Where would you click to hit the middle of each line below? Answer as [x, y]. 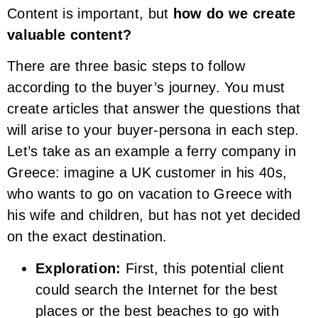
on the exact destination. [87, 237]
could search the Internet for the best [157, 289]
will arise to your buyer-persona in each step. [153, 130]
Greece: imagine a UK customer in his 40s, [147, 173]
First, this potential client [203, 268]
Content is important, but [90, 13]
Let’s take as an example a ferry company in [152, 152]
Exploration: [78, 268]
